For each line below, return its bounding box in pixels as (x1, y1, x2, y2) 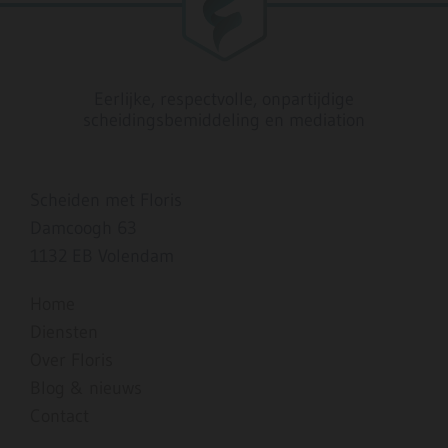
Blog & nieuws (30, 376, 142, 399)
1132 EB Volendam (30, 244, 174, 267)
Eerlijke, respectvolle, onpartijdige (94, 87, 354, 110)
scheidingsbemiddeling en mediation (83, 108, 365, 131)
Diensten (30, 320, 98, 343)
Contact (30, 404, 89, 427)
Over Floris (30, 348, 113, 371)
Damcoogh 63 (30, 216, 137, 239)
